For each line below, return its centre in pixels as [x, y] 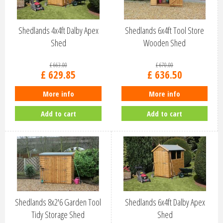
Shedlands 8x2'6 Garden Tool [58, 202]
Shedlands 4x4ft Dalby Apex [58, 31]
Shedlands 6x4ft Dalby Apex [165, 202]
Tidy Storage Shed [58, 215]
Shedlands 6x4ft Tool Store [165, 31]
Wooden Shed [165, 43]
